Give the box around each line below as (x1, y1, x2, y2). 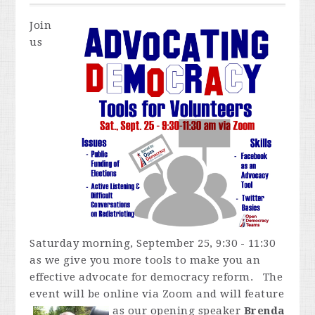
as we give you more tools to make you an (30, 254, 261, 266)
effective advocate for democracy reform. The (30, 271, 283, 283)
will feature (220, 288, 285, 300)
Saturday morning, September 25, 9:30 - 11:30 (30, 237, 276, 250)
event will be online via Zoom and (30, 288, 221, 300)
